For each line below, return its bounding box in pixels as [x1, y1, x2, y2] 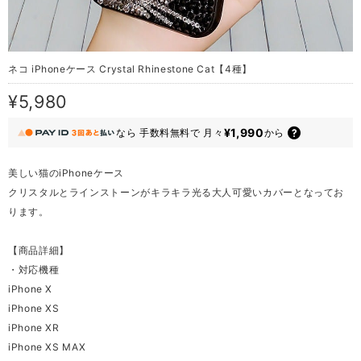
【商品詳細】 [8, 244, 69, 257]
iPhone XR [8, 322, 60, 334]
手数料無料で [139, 126, 201, 139]
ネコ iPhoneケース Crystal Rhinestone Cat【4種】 [8, 62, 252, 75]
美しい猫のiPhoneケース [8, 167, 124, 180]
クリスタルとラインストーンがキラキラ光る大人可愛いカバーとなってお [8, 186, 345, 199]
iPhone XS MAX [8, 341, 86, 354]
